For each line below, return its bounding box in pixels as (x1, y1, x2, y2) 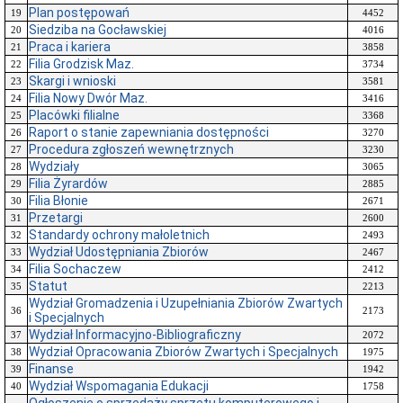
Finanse (29, 362, 74, 376)
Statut (29, 279, 67, 293)
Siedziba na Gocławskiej (29, 22, 166, 37)
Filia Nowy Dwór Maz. (29, 91, 148, 105)
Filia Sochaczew (29, 262, 121, 276)
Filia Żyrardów (29, 176, 108, 191)
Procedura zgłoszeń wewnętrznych (29, 142, 234, 157)
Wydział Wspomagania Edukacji (29, 379, 209, 393)
